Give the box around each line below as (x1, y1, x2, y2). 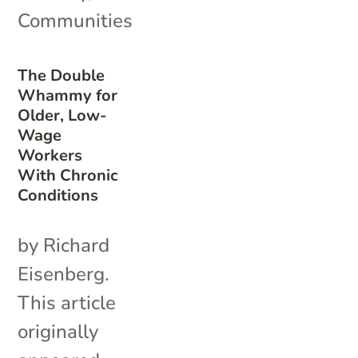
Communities (18, 7, 133, 34)
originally (18, 318, 99, 344)
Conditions (18, 184, 99, 206)
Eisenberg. (18, 261, 110, 287)
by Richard (18, 232, 110, 258)
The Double (18, 64, 105, 86)
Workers (18, 144, 83, 166)
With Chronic (18, 164, 118, 186)
